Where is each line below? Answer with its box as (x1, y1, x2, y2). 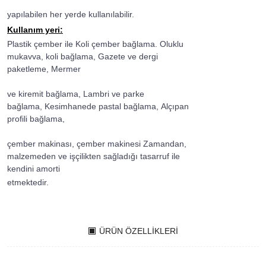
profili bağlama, (7, 114, 195, 123)
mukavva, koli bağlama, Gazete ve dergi (7, 52, 158, 61)
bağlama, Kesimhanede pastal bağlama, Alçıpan (7, 102, 189, 111)
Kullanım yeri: (7, 25, 63, 34)
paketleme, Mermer (7, 64, 197, 74)
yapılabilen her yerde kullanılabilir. (7, 9, 134, 19)
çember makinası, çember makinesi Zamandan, (7, 139, 186, 148)
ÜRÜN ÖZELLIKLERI (99, 226, 178, 236)
